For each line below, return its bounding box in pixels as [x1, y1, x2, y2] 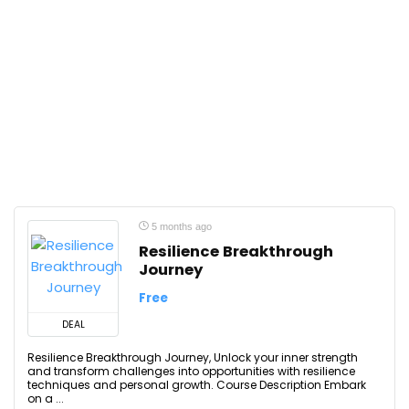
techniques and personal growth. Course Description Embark [27, 377, 366, 393]
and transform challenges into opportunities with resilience [27, 363, 355, 379]
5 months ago [149, 221, 212, 232]
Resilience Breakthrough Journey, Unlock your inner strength [27, 350, 358, 365]
